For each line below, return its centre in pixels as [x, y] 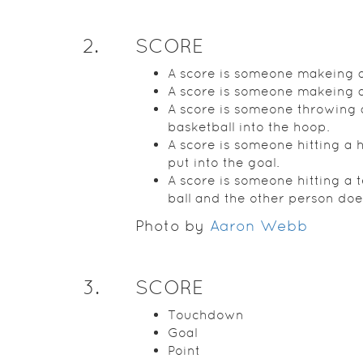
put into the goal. [223, 162]
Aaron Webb [258, 226]
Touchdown [205, 315]
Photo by [172, 226]
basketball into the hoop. [248, 127]
